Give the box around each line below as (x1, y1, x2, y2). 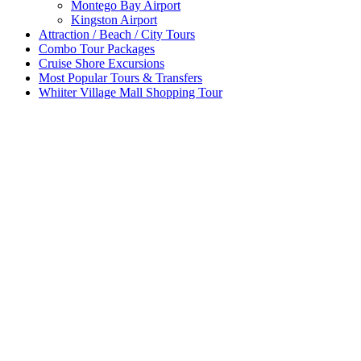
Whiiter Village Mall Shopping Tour (39, 85, 222, 99)
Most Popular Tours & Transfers (39, 70, 202, 85)
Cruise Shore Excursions (39, 56, 164, 70)
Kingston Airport (71, 12, 157, 27)
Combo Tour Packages (39, 41, 155, 56)
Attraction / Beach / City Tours (39, 27, 195, 41)
